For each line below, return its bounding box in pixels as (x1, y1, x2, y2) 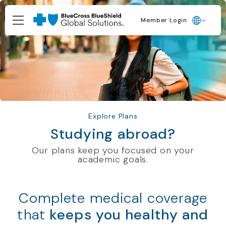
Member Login (141, 16, 187, 24)
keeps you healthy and (49, 205, 209, 224)
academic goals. (77, 153, 148, 165)
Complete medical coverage (18, 189, 208, 207)
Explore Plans (88, 111, 138, 121)
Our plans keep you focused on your (32, 144, 194, 156)
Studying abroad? (50, 125, 176, 143)
